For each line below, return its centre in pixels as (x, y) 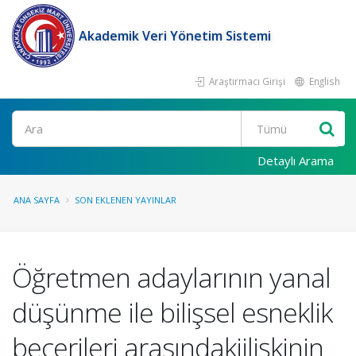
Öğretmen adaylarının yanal (171, 277)
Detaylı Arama (296, 161)
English (323, 81)
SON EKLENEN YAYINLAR (126, 200)
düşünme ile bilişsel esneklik (172, 312)
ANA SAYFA (37, 200)
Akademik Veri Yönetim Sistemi (175, 36)
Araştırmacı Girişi (246, 81)
